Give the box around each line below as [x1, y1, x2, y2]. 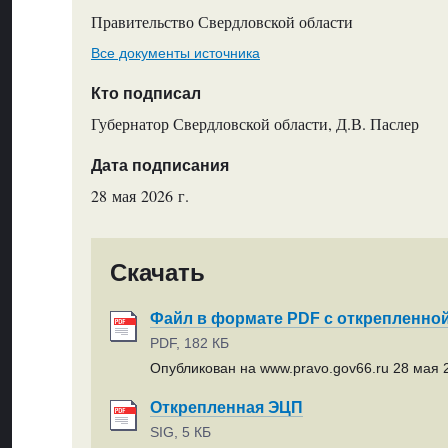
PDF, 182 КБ [150, 335, 230, 352]
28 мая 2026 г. [90, 185, 189, 206]
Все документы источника [90, 44, 260, 61]
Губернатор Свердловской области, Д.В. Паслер [90, 113, 419, 135]
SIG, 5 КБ [150, 424, 212, 441]
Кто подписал [90, 84, 201, 102]
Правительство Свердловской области [90, 11, 353, 33]
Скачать [110, 259, 206, 287]
